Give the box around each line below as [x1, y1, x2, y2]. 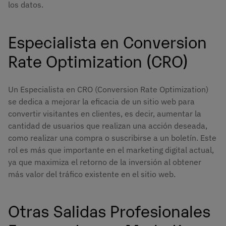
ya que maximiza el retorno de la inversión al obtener [8, 156, 201, 167]
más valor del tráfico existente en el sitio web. [8, 168, 176, 179]
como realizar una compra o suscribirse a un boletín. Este [8, 132, 216, 143]
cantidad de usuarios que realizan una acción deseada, [8, 120, 207, 131]
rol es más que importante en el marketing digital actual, [8, 144, 214, 155]
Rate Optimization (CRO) [8, 49, 188, 71]
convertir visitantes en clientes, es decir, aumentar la [8, 108, 201, 119]
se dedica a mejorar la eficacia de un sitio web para [8, 96, 195, 106]
